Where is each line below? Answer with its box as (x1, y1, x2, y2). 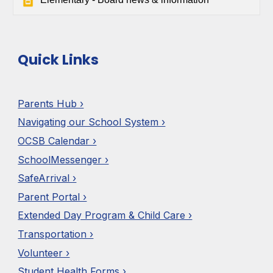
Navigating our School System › (18, 116, 166, 129)
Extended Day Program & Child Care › (18, 209, 193, 222)
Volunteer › (18, 246, 70, 259)
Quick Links (18, 49, 99, 69)
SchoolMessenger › (18, 153, 109, 166)
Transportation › (18, 228, 94, 241)
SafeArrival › (18, 172, 77, 185)
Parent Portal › (18, 190, 87, 203)
